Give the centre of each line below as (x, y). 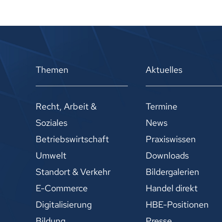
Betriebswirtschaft (72, 139)
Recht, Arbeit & (66, 106)
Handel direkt (172, 188)
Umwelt (51, 155)
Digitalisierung (64, 204)
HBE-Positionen (177, 204)
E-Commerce (62, 188)
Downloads (167, 155)
